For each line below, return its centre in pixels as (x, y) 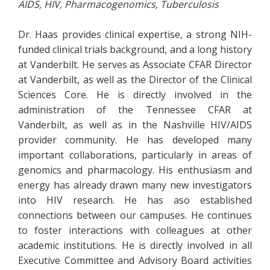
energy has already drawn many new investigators (135, 185)
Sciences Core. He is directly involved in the (135, 95)
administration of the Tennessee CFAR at (135, 110)
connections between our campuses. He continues (135, 215)
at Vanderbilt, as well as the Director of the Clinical (135, 80)
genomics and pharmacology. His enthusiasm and (135, 170)
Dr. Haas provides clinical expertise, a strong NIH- (135, 34)
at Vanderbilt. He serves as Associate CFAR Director (135, 64)
